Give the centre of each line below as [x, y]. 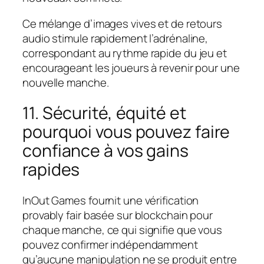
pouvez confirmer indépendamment [110, 244]
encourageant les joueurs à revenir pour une [131, 67]
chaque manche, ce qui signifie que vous [123, 230]
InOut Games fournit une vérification [111, 200]
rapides [51, 170]
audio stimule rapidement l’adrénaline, [115, 38]
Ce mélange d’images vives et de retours [123, 23]
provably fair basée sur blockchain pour [118, 215]
